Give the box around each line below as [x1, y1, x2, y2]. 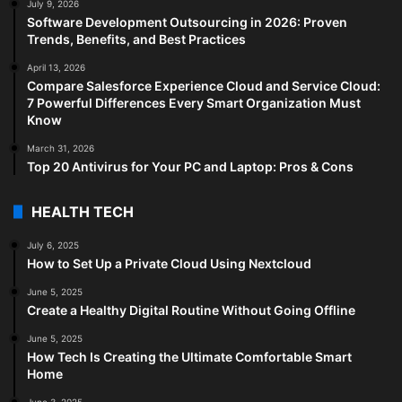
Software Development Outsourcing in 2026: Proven [27, 13, 347, 30]
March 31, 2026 [27, 142, 94, 153]
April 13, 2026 [27, 61, 85, 73]
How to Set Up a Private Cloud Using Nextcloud [27, 255, 311, 271]
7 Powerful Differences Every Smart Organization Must [27, 94, 361, 110]
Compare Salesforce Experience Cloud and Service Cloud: [27, 77, 380, 93]
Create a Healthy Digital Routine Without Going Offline [27, 301, 355, 318]
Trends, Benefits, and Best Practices [27, 31, 246, 47]
